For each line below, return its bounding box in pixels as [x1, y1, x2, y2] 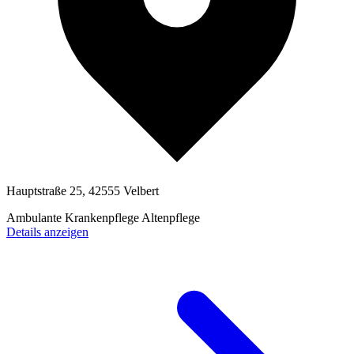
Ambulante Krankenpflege [6, 211, 141, 225]
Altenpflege [141, 211, 200, 225]
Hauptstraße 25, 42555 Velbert [6, 184, 159, 198]
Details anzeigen [6, 225, 88, 239]
